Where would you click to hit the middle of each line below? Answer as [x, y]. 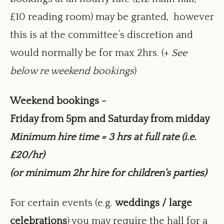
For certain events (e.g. [62, 203]
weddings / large [153, 203]
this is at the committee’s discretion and [101, 35]
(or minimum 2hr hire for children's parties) [108, 173]
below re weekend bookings [72, 71]
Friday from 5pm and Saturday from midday [110, 119]
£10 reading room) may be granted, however [112, 17]
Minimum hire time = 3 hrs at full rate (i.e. [103, 137]
